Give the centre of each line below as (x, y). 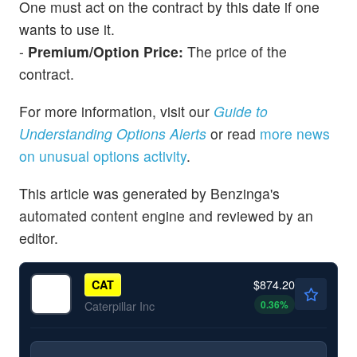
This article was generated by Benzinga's (149, 194)
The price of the (235, 51)
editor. (39, 238)
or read (233, 134)
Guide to (241, 112)
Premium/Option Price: (106, 51)
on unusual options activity (103, 156)
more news (295, 134)
